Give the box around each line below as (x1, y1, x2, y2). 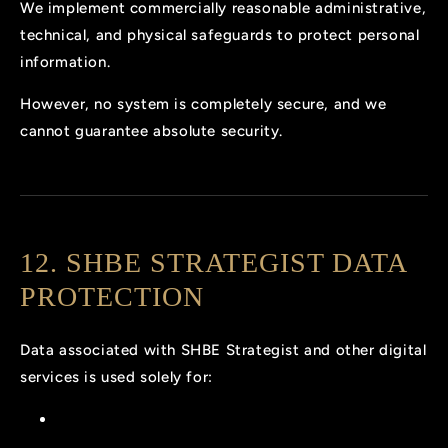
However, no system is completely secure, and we (20, 94, 387, 113)
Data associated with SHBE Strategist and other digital (20, 341, 427, 360)
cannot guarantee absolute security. (20, 121, 284, 140)
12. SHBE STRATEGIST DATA (20, 246, 406, 278)
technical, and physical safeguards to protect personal (20, 25, 420, 44)
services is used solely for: (20, 368, 213, 387)
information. (20, 52, 111, 71)
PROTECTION (20, 280, 204, 312)
